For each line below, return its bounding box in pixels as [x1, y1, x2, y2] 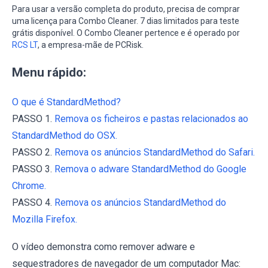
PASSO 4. [12, 197, 54, 209]
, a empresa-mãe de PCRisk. [38, 40, 144, 50]
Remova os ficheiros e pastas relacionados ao [54, 113, 248, 125]
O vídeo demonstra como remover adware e [12, 241, 195, 253]
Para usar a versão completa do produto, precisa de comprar [12, 4, 240, 14]
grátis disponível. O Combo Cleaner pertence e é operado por [12, 28, 240, 38]
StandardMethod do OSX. [12, 130, 117, 142]
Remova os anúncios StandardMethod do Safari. [54, 147, 255, 159]
